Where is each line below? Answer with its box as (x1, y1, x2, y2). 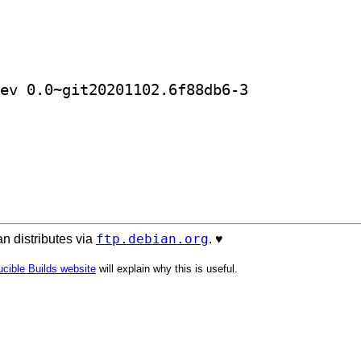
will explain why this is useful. (96, 262, 238, 275)
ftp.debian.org (96, 230, 209, 247)
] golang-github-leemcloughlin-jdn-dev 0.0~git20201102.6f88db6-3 (248, 81, 355, 98)
